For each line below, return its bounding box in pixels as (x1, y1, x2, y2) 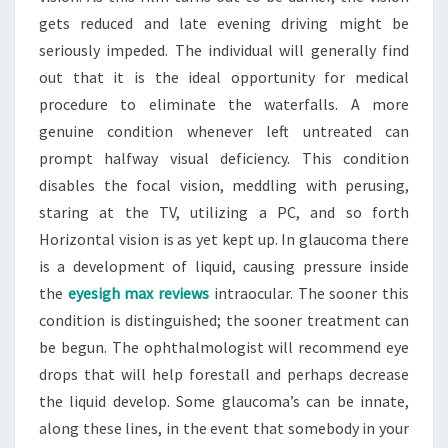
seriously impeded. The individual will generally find (39, 40, 409, 60)
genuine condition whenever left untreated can (39, 121, 409, 141)
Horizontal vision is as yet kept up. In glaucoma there (39, 229, 409, 249)
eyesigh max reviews (67, 283, 210, 303)
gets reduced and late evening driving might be (39, 13, 409, 33)
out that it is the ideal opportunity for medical (39, 67, 409, 87)
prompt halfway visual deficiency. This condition (39, 148, 409, 168)
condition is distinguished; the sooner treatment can (39, 310, 409, 330)
